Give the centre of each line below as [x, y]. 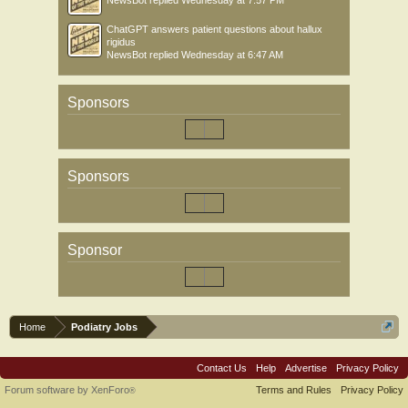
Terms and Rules [294, 390]
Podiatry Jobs [104, 327]
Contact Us [222, 368]
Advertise [306, 368]
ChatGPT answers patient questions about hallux [214, 29]
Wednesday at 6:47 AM [232, 55]
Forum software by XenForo [67, 390]
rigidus [121, 42]
